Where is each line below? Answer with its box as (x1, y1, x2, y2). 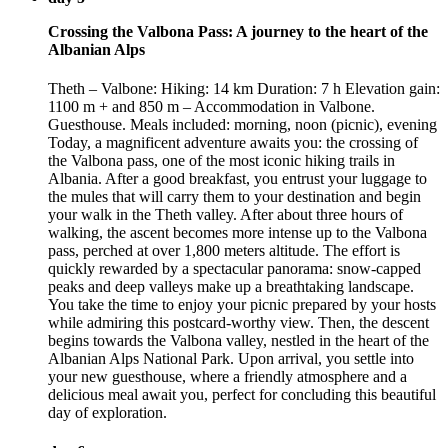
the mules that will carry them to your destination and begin (48, 188, 421, 206)
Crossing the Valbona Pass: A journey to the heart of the (48, 22, 428, 40)
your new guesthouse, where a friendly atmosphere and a (48, 368, 407, 386)
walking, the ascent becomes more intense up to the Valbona (48, 224, 427, 242)
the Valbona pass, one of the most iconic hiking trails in (48, 152, 395, 170)
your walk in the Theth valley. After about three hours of (48, 206, 403, 224)
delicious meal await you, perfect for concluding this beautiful (48, 386, 436, 404)
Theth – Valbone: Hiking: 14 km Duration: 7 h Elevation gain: (48, 80, 440, 98)
